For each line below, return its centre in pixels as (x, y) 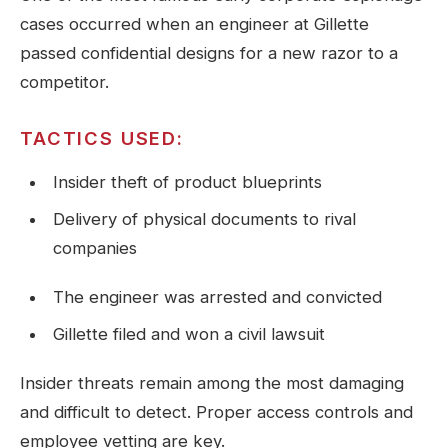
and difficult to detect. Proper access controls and (216, 412)
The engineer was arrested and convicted (217, 297)
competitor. (64, 82)
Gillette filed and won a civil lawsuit (188, 334)
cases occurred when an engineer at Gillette (194, 24)
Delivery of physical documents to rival (204, 219)
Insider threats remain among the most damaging (212, 383)
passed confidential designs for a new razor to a (209, 53)
